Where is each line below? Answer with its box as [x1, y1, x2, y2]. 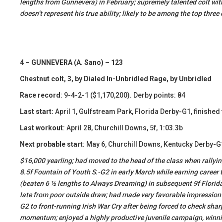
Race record [20, 91, 60, 99]
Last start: [20, 108, 54, 115]
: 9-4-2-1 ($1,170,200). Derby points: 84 [60, 91, 185, 99]
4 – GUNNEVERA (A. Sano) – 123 [20, 58, 123, 66]
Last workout [20, 124, 63, 132]
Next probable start [20, 140, 83, 148]
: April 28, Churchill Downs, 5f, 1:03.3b [63, 124, 183, 132]
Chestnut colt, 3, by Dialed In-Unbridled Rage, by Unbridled [20, 75, 212, 83]
